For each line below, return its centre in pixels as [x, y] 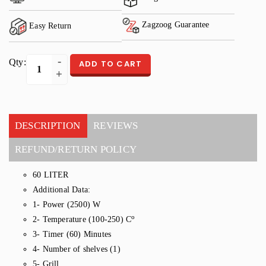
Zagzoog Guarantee [175, 25]
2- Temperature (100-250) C [82, 220]
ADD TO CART [111, 64]
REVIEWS [116, 126]
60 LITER [51, 175]
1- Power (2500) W [67, 205]
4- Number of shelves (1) [77, 249]
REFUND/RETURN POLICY [76, 150]
